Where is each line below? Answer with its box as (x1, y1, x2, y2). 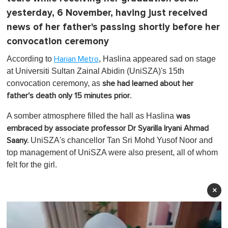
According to (7, 54, 54, 63)
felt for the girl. (7, 160, 57, 169)
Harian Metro (54, 54, 99, 63)
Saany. (7, 136, 31, 145)
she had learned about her (102, 79, 193, 88)
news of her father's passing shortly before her (7, 21, 220, 33)
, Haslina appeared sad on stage (99, 54, 216, 63)
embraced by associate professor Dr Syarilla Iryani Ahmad (7, 124, 209, 132)
